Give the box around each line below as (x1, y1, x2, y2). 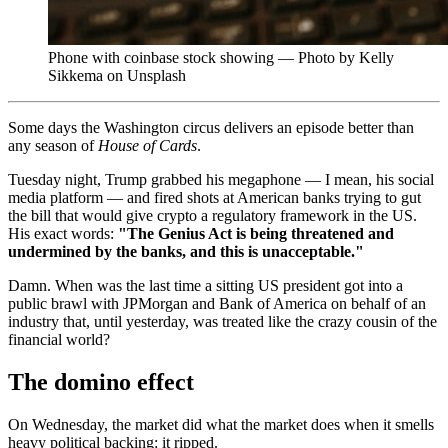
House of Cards (98, 136, 197, 154)
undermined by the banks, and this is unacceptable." (8, 242, 364, 260)
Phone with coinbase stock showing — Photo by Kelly (48, 48, 394, 66)
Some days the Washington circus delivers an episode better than (8, 118, 414, 136)
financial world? (8, 330, 110, 348)
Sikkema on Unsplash (48, 66, 186, 84)
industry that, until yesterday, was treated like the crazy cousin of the (8, 312, 437, 330)
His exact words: (8, 224, 118, 242)
